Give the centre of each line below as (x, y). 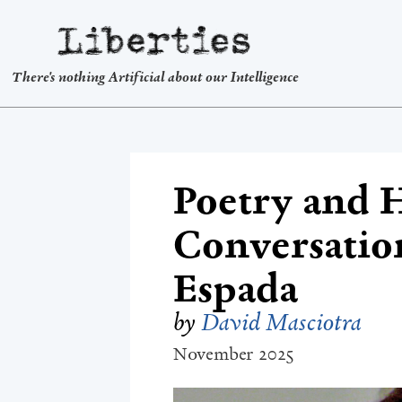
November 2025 (234, 355)
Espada (235, 289)
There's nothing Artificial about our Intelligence (155, 76)
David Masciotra (281, 323)
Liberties (68, 41)
